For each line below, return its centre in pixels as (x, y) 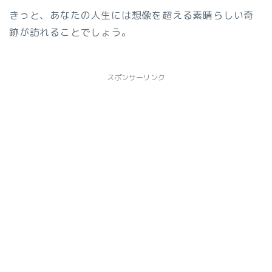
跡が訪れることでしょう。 (70, 32)
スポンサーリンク (136, 78)
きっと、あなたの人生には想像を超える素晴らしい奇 (132, 15)
